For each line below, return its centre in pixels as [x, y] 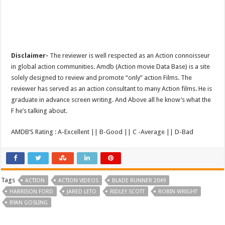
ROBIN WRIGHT [178, 191]
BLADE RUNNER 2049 [139, 180]
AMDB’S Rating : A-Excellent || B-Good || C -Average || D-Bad [102, 132]
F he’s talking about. [39, 110]
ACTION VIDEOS [79, 180]
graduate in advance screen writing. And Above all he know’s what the [111, 99]
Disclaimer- [30, 55]
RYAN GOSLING [29, 202]
